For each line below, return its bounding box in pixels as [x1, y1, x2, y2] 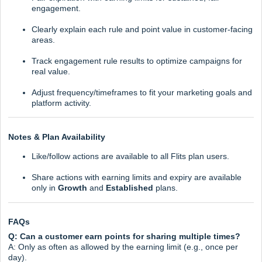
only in [32, 182, 58, 192]
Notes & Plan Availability [8, 132, 105, 142]
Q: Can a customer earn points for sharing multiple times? [8, 232, 240, 242]
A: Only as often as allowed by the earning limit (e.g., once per [8, 242, 238, 252]
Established [106, 182, 153, 192]
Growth [58, 182, 87, 192]
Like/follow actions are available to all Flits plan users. [32, 151, 229, 161]
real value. [32, 66, 70, 76]
